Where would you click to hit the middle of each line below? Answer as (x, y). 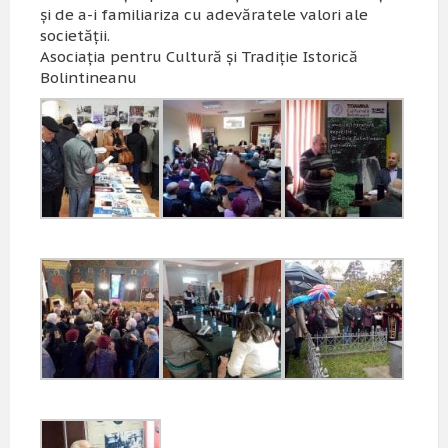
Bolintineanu (88, 77)
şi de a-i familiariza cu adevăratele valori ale (204, 14)
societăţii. (77, 35)
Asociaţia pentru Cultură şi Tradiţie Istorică (199, 56)
